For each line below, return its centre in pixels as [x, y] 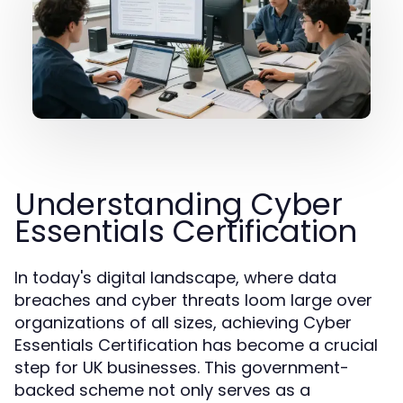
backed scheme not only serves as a [162, 390]
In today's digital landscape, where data [175, 278]
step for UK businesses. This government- [182, 367]
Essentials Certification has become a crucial [196, 345]
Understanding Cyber [179, 204]
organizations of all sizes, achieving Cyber [183, 322]
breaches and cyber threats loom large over [193, 300]
